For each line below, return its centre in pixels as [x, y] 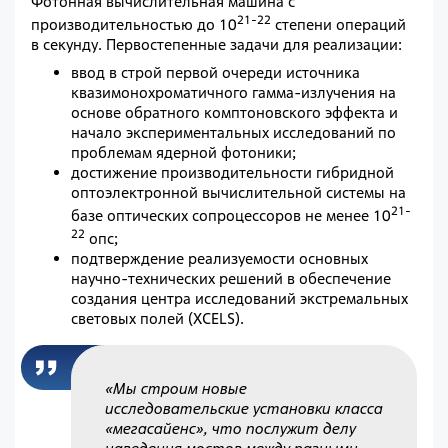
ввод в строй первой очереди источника [215, 73]
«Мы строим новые [175, 388]
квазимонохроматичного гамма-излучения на [233, 93]
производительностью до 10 [134, 25]
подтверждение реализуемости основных [219, 259]
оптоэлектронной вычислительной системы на [238, 193]
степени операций [338, 25]
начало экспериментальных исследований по [233, 133]
